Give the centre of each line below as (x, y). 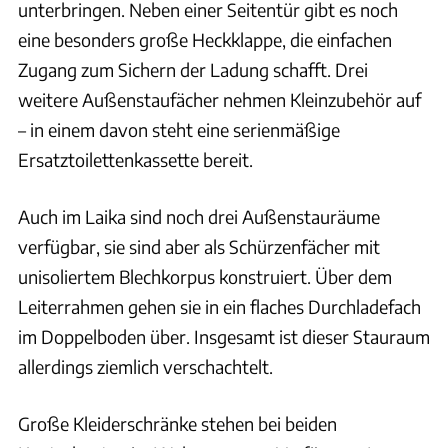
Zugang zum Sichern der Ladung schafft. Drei (193, 70)
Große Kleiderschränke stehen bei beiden (177, 424)
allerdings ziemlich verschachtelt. (145, 367)
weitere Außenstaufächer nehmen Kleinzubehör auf (219, 100)
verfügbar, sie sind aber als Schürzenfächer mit (199, 247)
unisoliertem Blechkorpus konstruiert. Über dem (205, 277)
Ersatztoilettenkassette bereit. (135, 160)
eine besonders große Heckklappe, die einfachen (205, 40)
